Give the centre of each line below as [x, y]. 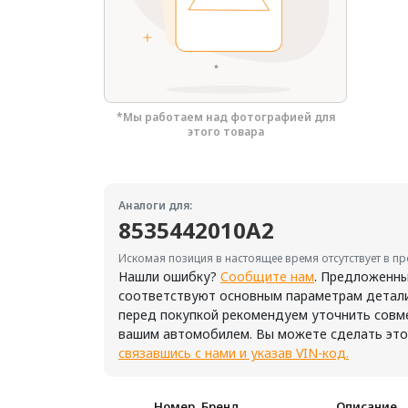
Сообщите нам [267, 276]
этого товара [225, 131]
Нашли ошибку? [169, 276]
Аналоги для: [155, 205]
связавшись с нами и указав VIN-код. [234, 352]
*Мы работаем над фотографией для [225, 117]
